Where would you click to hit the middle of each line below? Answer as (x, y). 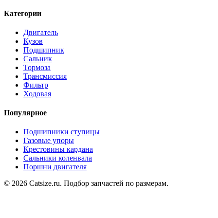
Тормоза (37, 67)
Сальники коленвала (58, 158)
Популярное (25, 113)
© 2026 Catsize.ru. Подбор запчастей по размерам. (86, 183)
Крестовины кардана (58, 149)
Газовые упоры (49, 141)
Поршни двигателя (55, 167)
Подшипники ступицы (62, 132)
